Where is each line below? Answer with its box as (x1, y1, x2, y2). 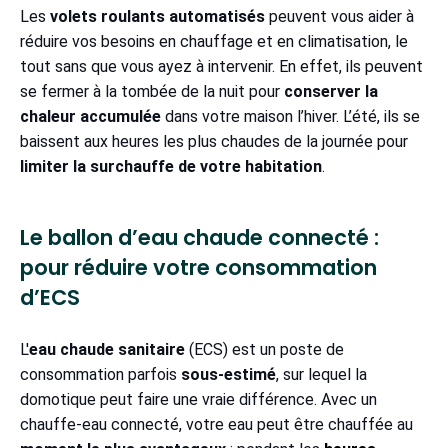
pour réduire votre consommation (20, 253, 377, 283)
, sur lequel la (276, 365, 367, 385)
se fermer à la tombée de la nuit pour (20, 82, 284, 102)
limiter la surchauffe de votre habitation (20, 157, 322, 177)
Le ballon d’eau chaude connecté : (20, 223, 379, 253)
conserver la (284, 82, 378, 102)
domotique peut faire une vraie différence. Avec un (20, 390, 377, 410)
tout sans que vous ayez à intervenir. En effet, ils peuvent (20, 57, 423, 77)
